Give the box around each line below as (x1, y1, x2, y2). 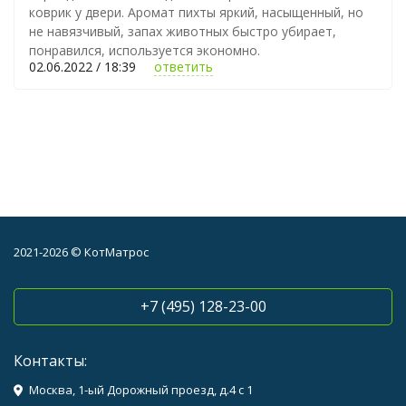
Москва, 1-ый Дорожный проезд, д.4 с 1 (29, 382, 253, 398)
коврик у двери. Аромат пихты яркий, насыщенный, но (29, 4, 363, 21)
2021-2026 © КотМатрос (14, 244, 149, 260)
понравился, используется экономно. (29, 42, 260, 59)
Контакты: (14, 351, 87, 371)
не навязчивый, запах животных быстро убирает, (29, 23, 336, 40)
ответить (154, 58, 213, 75)
